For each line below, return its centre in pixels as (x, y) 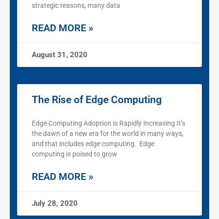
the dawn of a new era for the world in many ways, (108, 134)
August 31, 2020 (60, 55)
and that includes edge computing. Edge (93, 144)
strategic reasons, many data (76, 6)
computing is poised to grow (75, 154)
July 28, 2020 (55, 204)
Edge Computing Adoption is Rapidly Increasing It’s (109, 123)
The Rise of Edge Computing (97, 100)
